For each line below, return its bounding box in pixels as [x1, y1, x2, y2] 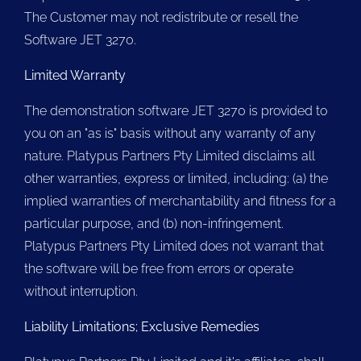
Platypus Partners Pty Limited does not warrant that [24, 239, 324, 254]
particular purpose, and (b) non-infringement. [24, 216, 284, 231]
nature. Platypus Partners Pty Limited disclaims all [24, 148, 315, 164]
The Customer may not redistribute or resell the [24, 10, 298, 25]
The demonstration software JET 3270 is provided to [24, 103, 327, 118]
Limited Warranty [24, 68, 126, 83]
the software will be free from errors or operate [24, 261, 293, 276]
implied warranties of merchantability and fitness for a [24, 193, 336, 209]
